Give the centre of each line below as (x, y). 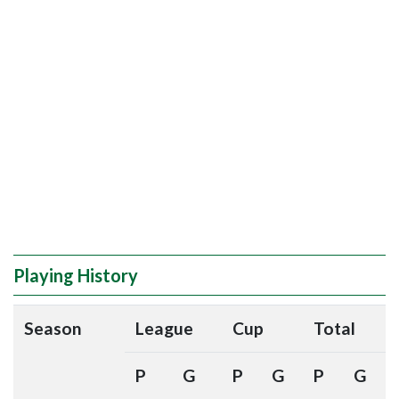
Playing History (76, 275)
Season (53, 328)
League (164, 328)
